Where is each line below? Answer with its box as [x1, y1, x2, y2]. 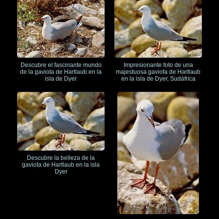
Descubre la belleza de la [27, 154, 95, 161]
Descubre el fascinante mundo [20, 62, 102, 69]
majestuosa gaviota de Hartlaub [116, 68, 200, 76]
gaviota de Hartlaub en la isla [22, 161, 100, 168]
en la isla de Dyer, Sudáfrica [121, 75, 196, 83]
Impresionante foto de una [123, 62, 193, 69]
